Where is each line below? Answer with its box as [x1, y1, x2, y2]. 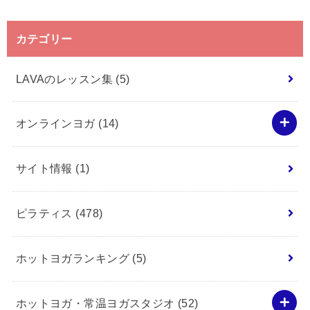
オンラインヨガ [15, 117, 99, 130]
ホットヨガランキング [15, 252, 133, 265]
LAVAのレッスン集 [15, 72, 116, 85]
